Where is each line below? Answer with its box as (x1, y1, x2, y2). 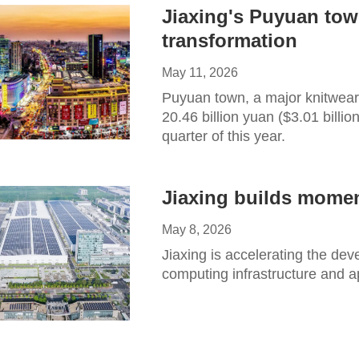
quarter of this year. (162, 128, 285, 144)
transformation (162, 30, 297, 51)
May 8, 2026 (162, 223, 232, 236)
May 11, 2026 (162, 66, 238, 79)
